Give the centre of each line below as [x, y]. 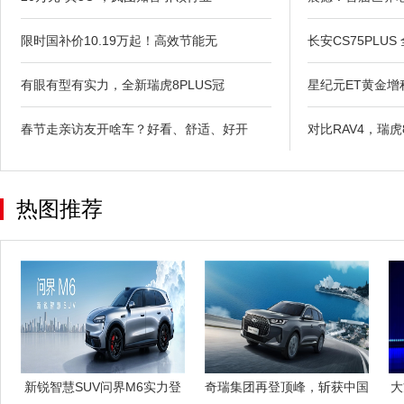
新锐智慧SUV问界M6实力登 [103, 386]
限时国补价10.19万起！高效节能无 [119, 40]
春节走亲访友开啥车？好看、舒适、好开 [134, 129]
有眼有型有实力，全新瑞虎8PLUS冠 [123, 84]
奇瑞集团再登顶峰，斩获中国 [287, 386]
